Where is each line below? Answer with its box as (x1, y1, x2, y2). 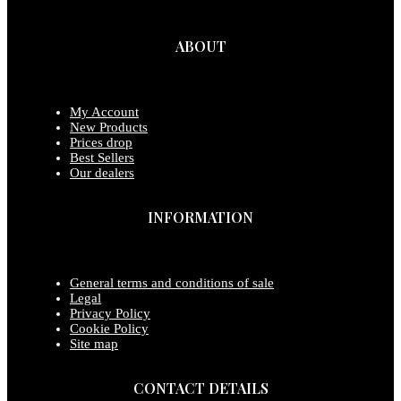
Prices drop (70, 134, 132, 149)
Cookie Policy (70, 320, 149, 336)
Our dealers (70, 165, 134, 180)
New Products (70, 119, 148, 134)
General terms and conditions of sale (70, 275, 274, 290)
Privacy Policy (70, 305, 150, 320)
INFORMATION (148, 207, 253, 226)
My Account (70, 104, 139, 119)
